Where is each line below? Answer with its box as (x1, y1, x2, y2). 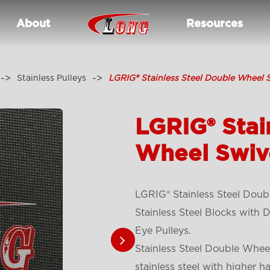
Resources (186, 19, 243, 30)
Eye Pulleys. (135, 226, 191, 236)
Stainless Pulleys (17, 74, 87, 83)
